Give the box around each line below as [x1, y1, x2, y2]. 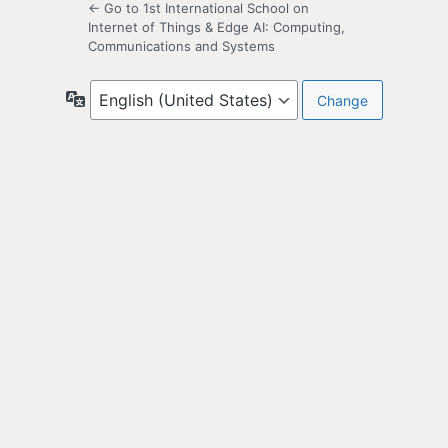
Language [84, 89, 151, 107]
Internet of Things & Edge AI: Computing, [88, 19, 345, 36]
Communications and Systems [88, 38, 275, 55]
